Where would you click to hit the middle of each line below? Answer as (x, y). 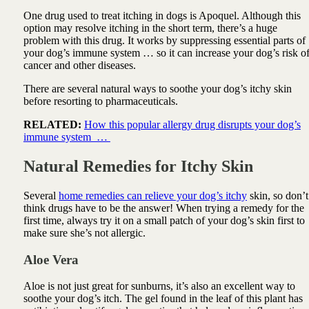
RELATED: (52, 125)
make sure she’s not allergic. (84, 232)
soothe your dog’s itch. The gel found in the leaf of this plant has (163, 299)
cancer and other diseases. (81, 66)
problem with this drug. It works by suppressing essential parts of (164, 41)
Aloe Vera (51, 259)
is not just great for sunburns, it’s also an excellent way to (171, 286)
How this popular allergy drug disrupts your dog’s (192, 125)
